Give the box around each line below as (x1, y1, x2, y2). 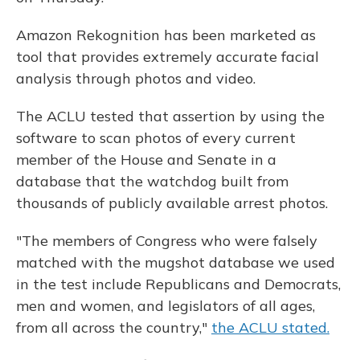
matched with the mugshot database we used (16, 253, 335, 272)
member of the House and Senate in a (16, 150, 276, 169)
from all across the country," (16, 318, 211, 337)
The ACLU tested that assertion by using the (16, 107, 325, 125)
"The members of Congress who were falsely (16, 231, 317, 250)
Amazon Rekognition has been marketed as (16, 26, 316, 44)
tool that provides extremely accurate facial (16, 47, 319, 66)
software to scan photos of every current (16, 129, 296, 147)
